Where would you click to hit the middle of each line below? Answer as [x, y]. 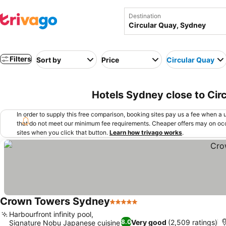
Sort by [49, 60]
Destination [145, 16]
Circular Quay [190, 60]
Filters [20, 59]
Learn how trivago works [146, 132]
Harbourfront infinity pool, [51, 214]
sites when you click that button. [62, 132]
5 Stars [123, 207]
